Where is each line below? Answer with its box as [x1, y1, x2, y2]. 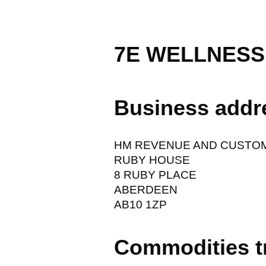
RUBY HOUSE [114, 153, 190, 166]
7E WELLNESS [114, 42, 265, 66]
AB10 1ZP [114, 198, 167, 211]
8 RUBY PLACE [114, 168, 197, 181]
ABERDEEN [114, 183, 178, 196]
